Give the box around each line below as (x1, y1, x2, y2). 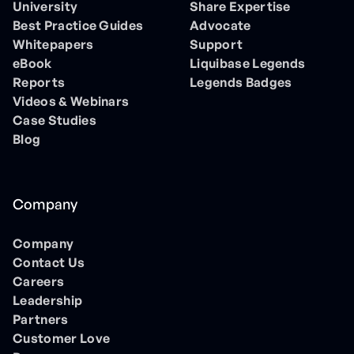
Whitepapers (13, 36, 94, 53)
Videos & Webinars (13, 93, 130, 110)
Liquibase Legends (190, 55, 306, 72)
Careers (13, 273, 65, 290)
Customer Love (13, 330, 111, 347)
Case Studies (13, 112, 96, 129)
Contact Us (13, 254, 85, 271)
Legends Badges (190, 74, 292, 91)
